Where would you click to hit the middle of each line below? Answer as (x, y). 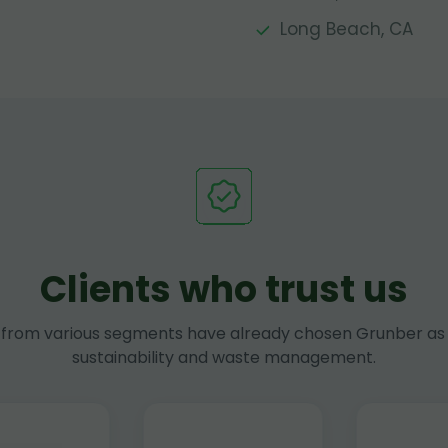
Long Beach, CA (346, 29)
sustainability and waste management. (224, 357)
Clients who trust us (224, 289)
